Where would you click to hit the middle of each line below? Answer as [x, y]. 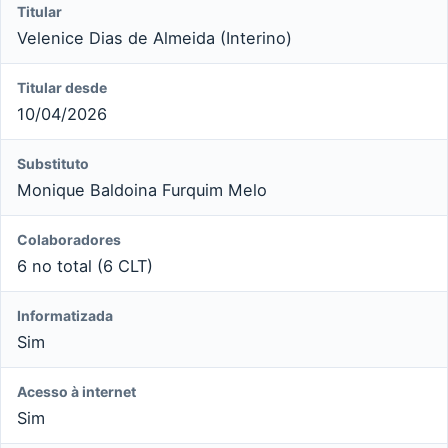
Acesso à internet [76, 391]
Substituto [53, 163]
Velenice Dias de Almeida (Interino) [154, 37]
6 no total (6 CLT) [85, 265]
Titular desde [62, 87]
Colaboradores [69, 239]
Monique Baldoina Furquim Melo [142, 189]
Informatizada [65, 315]
